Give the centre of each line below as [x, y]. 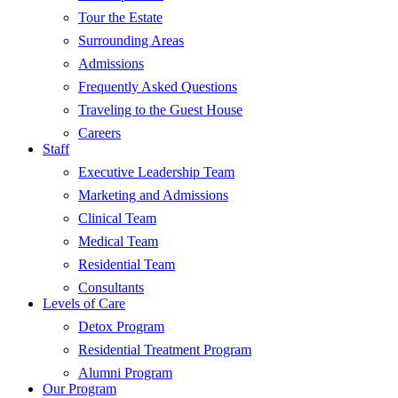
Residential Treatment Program [165, 349]
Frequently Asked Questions [158, 86]
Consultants [111, 287]
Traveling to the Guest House [160, 109]
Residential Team [127, 264]
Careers [99, 132]
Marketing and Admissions [153, 195]
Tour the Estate [120, 17]
